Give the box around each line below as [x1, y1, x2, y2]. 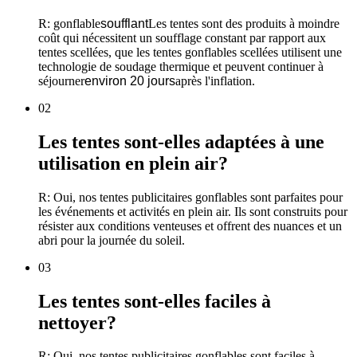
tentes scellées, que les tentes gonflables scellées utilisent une [38, 45, 342, 59]
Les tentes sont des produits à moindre [148, 16, 339, 30]
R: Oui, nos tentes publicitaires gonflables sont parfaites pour [38, 190, 343, 204]
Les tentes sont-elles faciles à [38, 290, 271, 312]
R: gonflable [38, 16, 100, 30]
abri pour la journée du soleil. [38, 233, 185, 247]
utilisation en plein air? [38, 152, 228, 174]
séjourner [38, 73, 84, 88]
